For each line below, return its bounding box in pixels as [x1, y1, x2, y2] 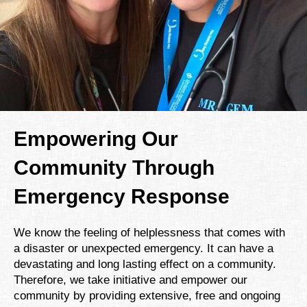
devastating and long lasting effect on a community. [14, 257, 276, 271]
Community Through [14, 156, 214, 179]
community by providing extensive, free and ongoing [14, 288, 280, 302]
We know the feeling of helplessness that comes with [14, 225, 285, 239]
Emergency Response [14, 184, 230, 208]
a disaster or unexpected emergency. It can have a [14, 241, 273, 255]
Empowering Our [14, 127, 178, 150]
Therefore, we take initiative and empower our [14, 273, 247, 286]
